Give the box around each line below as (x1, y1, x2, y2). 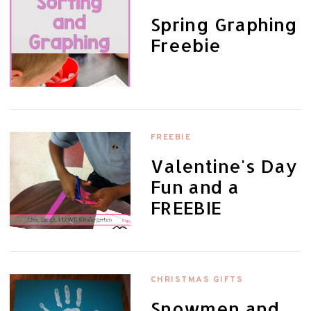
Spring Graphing (150, 12, 298, 35)
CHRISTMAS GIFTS (150, 274, 244, 286)
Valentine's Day (150, 155, 298, 178)
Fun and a (150, 176, 239, 199)
